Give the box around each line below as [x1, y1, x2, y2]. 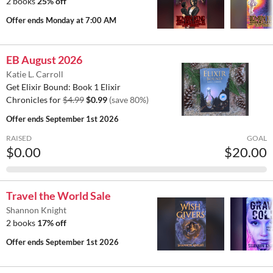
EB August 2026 [6, 53, 82, 67]
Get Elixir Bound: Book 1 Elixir [6, 82, 121, 93]
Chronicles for [6, 94, 63, 105]
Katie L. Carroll [6, 69, 63, 80]
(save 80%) [109, 94, 149, 105]
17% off [37, 218, 66, 229]
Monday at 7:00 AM [46, 15, 116, 26]
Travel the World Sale [6, 189, 111, 203]
